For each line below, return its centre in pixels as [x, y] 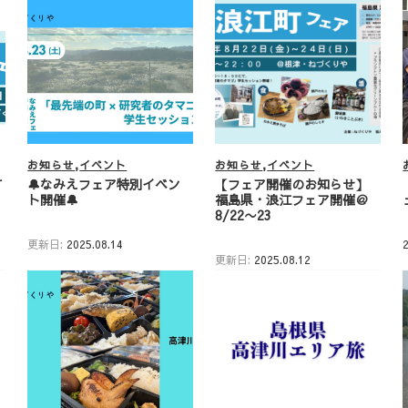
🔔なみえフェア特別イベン [104, 184]
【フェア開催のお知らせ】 [292, 184]
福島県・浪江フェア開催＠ [292, 199]
